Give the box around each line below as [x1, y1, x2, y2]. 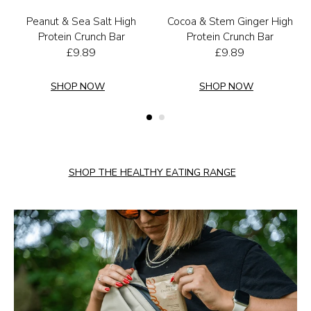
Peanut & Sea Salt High [26, 14, 136, 28]
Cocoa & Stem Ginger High [167, 14, 293, 28]
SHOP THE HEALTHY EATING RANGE [68, 165, 236, 179]
